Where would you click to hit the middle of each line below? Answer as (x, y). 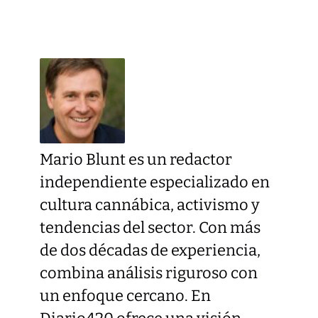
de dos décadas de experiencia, (150, 251)
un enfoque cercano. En (125, 296)
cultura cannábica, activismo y (150, 205)
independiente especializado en (155, 183)
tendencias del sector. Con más (150, 228)
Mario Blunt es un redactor (136, 160)
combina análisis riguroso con (149, 274)
